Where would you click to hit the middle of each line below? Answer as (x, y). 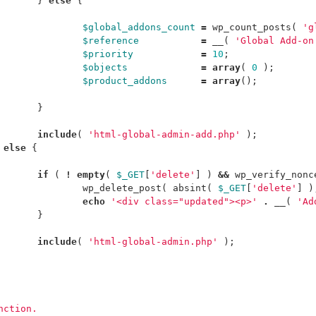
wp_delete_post (122, 188)
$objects (105, 67)
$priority (108, 54)
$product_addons (125, 81)
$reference (111, 41)
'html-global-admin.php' (153, 242)
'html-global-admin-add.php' (164, 134)
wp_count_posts (252, 27)
